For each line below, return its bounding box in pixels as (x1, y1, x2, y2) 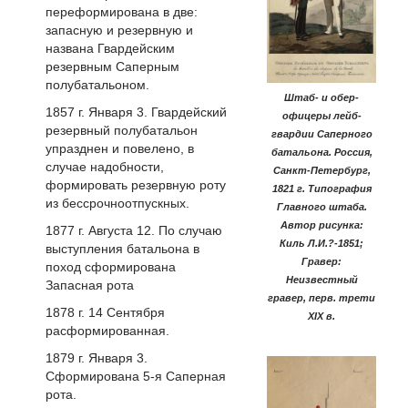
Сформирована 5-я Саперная (46, 368, 226, 383)
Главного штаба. (276, 201, 367, 213)
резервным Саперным (46, 59, 179, 75)
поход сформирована (46, 259, 176, 274)
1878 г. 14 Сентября (46, 304, 165, 320)
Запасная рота (46, 277, 134, 292)
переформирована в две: (46, 5, 198, 20)
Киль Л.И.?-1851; (280, 238, 363, 250)
